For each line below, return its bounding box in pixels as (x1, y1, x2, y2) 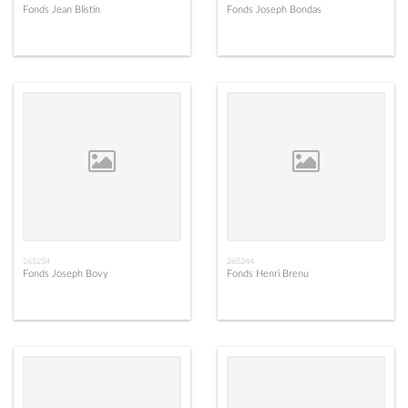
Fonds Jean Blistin (23, 5, 100, 15)
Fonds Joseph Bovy (23, 269, 108, 280)
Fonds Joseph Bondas (227, 5, 321, 15)
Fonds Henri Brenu (227, 269, 309, 280)
